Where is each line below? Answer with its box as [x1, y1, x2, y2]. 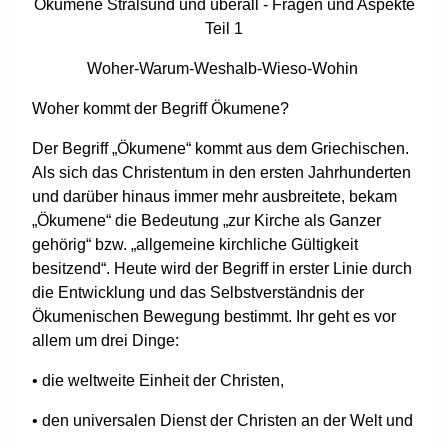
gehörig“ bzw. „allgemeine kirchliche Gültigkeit [32, 235, 358, 253]
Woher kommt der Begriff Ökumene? [32, 99, 293, 117]
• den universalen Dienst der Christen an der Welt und [32, 411, 413, 429]
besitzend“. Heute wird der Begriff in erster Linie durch [32, 259, 412, 277]
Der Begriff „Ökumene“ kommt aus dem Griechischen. [32, 139, 409, 157]
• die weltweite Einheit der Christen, [32, 371, 284, 389]
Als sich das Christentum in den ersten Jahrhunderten [32, 163, 411, 181]
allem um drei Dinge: [32, 331, 179, 349]
